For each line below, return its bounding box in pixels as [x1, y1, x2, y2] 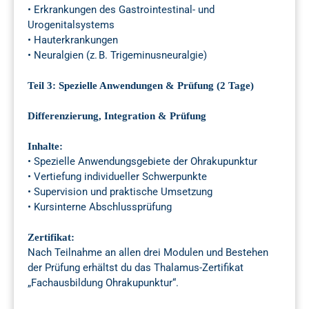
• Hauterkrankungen [28, 34, 118, 47]
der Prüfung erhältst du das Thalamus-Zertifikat [28, 261, 243, 275]
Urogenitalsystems [28, 19, 114, 32]
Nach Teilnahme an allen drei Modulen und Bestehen [28, 246, 268, 259]
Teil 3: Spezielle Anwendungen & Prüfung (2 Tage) [28, 80, 254, 92]
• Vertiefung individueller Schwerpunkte [28, 170, 207, 183]
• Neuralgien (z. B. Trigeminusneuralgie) [28, 49, 207, 62]
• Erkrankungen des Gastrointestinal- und [28, 3, 215, 17]
